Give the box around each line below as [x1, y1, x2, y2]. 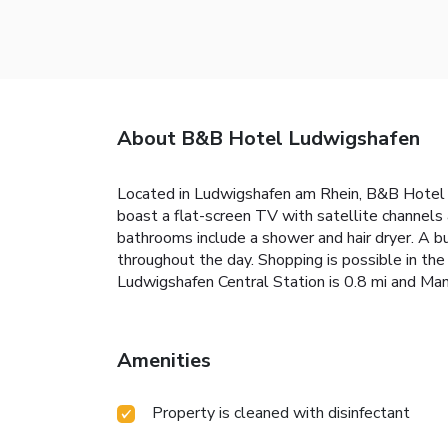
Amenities [117, 346, 211, 374]
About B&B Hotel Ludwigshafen [117, 124, 420, 152]
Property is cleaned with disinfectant [152, 401, 410, 424]
